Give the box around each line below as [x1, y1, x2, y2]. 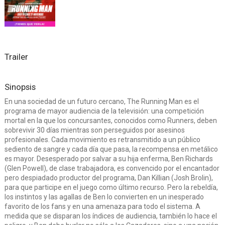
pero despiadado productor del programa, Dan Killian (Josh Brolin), [4, 174, 213, 182]
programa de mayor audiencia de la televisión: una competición [4, 107, 204, 116]
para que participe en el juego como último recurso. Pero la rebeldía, [4, 183, 218, 192]
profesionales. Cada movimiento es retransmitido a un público [4, 136, 200, 144]
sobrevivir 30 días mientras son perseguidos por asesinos [4, 126, 185, 135]
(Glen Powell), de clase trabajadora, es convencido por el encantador [4, 164, 219, 173]
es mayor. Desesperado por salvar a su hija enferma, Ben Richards [4, 155, 213, 163]
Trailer [4, 52, 28, 62]
